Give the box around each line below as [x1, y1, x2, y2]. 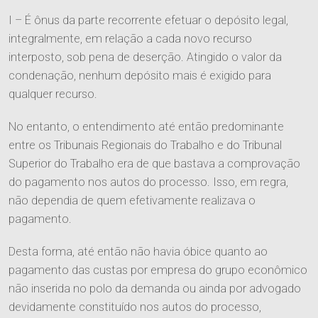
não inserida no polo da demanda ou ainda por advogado [9, 282, 301, 296]
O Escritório [98, 218, 220, 246]
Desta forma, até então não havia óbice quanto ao [9, 245, 268, 259]
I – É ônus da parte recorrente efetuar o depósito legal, [9, 13, 288, 28]
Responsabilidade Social [82, 291, 236, 308]
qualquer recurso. [9, 87, 97, 102]
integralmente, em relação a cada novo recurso [9, 32, 252, 46]
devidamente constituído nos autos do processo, [9, 300, 261, 314]
